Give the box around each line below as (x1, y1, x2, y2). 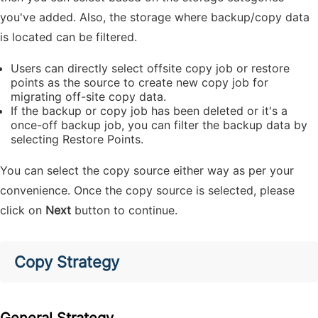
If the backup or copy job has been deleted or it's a (11, 104, 287, 118)
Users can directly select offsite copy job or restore (11, 61, 290, 75)
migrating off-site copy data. (11, 89, 166, 104)
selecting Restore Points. (11, 132, 143, 146)
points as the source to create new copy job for (11, 75, 268, 89)
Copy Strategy (14, 253, 119, 271)
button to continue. (71, 203, 177, 217)
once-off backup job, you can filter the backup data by (11, 118, 307, 132)
